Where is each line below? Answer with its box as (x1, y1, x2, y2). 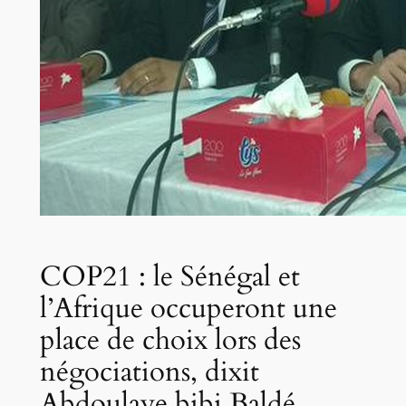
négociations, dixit (39, 352, 259, 391)
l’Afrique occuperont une (39, 288, 337, 327)
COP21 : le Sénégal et (39, 256, 300, 295)
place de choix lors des (39, 320, 301, 359)
